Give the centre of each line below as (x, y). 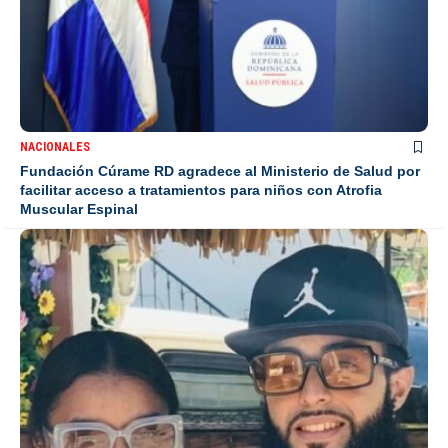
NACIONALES (55, 147)
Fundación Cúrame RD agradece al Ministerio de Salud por (220, 171)
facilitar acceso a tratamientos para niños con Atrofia (201, 190)
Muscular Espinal (79, 209)
